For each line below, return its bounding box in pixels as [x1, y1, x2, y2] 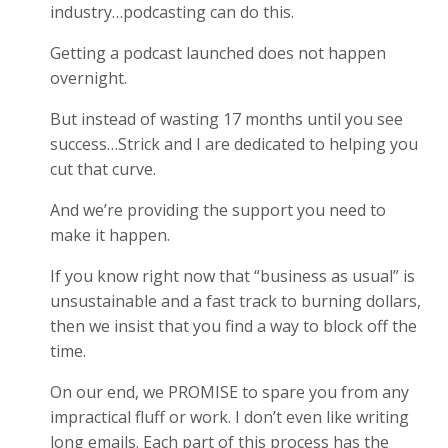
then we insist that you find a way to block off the [50, 314, 417, 337]
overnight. [50, 66, 131, 89]
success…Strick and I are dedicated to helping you [50, 132, 418, 155]
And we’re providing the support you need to [50, 198, 386, 221]
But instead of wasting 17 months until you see [50, 107, 403, 130]
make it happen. [50, 223, 174, 246]
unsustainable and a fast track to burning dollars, [50, 289, 421, 312]
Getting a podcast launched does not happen [50, 41, 386, 64]
